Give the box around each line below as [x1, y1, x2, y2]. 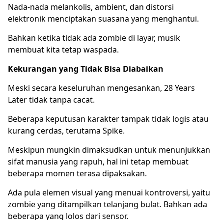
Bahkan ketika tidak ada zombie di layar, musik [8, 32, 180, 43]
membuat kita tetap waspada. [8, 44, 119, 55]
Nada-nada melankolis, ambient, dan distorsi [8, 1, 174, 12]
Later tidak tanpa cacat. [8, 94, 95, 105]
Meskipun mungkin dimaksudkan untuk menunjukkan [8, 144, 210, 155]
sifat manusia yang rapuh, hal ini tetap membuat [8, 156, 189, 167]
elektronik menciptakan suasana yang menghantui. [8, 13, 199, 24]
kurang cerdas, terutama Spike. [8, 125, 125, 136]
